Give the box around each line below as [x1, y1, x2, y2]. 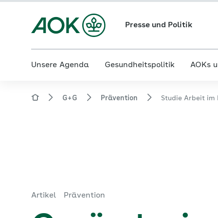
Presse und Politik [125, 21, 192, 29]
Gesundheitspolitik [105, 61, 175, 69]
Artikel [31, 192, 56, 200]
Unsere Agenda [31, 61, 89, 69]
